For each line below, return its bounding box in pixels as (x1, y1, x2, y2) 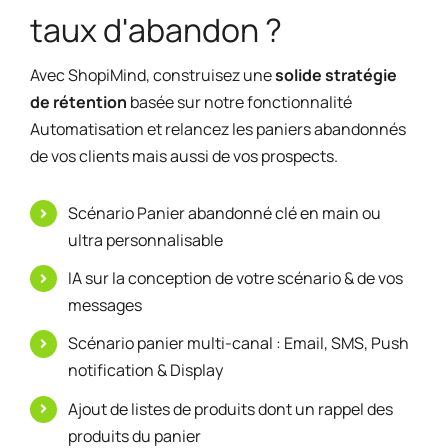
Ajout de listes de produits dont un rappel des (68, 397, 394, 420)
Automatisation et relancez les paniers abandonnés (29, 118, 406, 140)
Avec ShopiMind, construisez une (29, 64, 275, 86)
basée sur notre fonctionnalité (126, 91, 352, 113)
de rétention (29, 91, 127, 113)
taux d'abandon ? (29, 8, 282, 52)
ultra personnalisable (68, 229, 224, 251)
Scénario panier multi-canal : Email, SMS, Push (68, 332, 410, 355)
